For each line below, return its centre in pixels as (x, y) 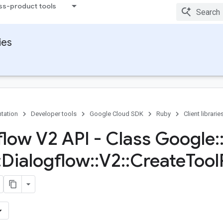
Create (158, 161)
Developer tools (54, 114)
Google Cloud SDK (116, 114)
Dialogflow (46, 161)
